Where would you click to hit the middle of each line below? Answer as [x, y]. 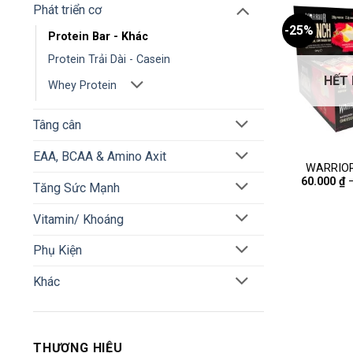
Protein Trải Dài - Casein [109, 59]
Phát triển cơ [67, 9]
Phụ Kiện [58, 251]
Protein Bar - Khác [98, 36]
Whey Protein [82, 86]
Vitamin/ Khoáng [78, 219]
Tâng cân [57, 125]
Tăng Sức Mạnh [76, 188]
